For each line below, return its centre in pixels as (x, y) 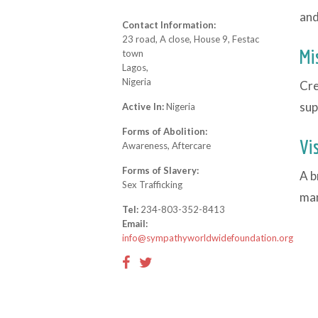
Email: (135, 224)
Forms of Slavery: (160, 170)
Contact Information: (169, 25)
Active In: (144, 106)
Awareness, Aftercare (166, 146)
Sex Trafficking (152, 185)
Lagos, (135, 67)
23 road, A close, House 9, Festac (191, 39)
